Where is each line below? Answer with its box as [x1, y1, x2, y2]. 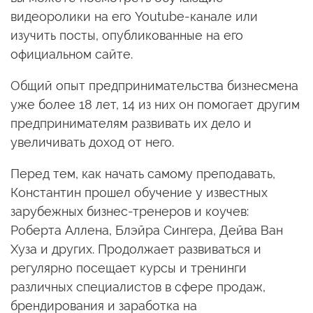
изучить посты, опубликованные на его [10, 28, 243, 43]
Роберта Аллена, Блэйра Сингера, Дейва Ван [10, 223, 283, 238]
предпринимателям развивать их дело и [10, 116, 252, 131]
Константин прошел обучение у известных [10, 185, 268, 200]
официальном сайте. [10, 47, 133, 61]
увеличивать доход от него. [10, 135, 174, 150]
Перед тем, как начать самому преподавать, [10, 166, 275, 181]
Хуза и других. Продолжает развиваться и [10, 242, 261, 256]
